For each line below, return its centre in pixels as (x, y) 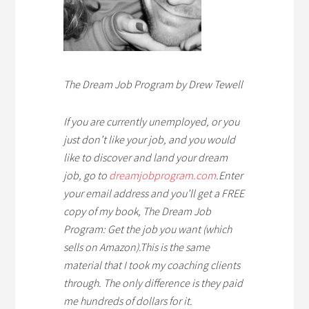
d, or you (220, 121)
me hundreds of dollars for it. (128, 301)
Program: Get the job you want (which (148, 229)
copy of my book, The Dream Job (138, 211)
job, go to (87, 175)
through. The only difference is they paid (153, 283)
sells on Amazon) (101, 247)
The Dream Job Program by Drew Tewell (153, 84)
